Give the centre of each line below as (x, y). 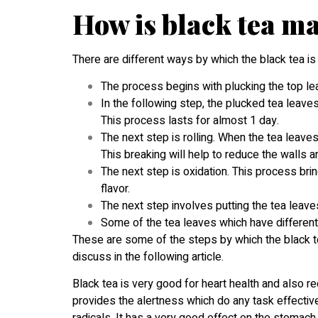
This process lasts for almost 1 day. (190, 121)
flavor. (115, 189)
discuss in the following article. (148, 257)
